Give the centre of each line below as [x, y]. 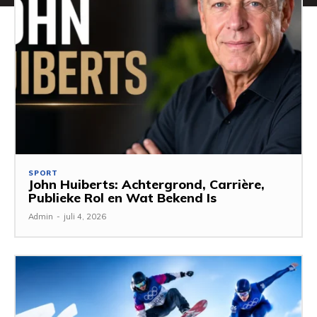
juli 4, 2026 [85, 217]
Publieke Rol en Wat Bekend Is [122, 198]
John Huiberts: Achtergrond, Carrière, [146, 185]
